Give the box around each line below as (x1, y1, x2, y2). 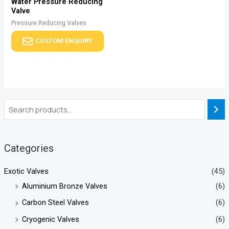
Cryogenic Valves (21, 214, 79, 224)
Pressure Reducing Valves (11, 19, 87, 27)
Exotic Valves (4, 166, 49, 176)
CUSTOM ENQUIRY (35, 37, 93, 45)
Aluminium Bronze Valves (21, 181, 107, 191)
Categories (4, 142, 54, 154)
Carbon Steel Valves (21, 198, 89, 208)
